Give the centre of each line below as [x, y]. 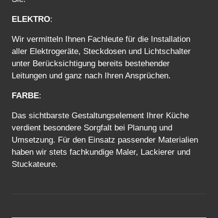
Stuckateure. [35, 164]
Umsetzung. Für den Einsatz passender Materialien [105, 140]
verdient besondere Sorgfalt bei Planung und [92, 127]
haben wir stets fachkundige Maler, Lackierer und [101, 152]
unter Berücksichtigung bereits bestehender [91, 63]
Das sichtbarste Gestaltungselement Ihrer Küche [100, 115]
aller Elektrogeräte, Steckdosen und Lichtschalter [101, 51]
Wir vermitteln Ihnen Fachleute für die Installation [101, 39]
